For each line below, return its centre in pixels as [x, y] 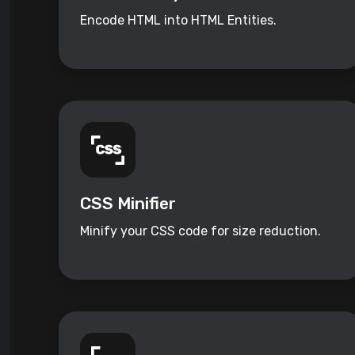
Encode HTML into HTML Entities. [178, 21]
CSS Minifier [128, 204]
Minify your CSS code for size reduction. [200, 231]
